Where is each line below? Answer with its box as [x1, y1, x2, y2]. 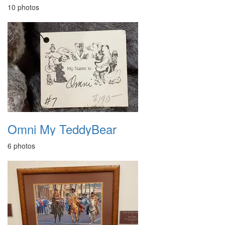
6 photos [8, 141, 35, 151]
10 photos [8, 2, 39, 12]
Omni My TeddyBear [8, 120, 117, 138]
